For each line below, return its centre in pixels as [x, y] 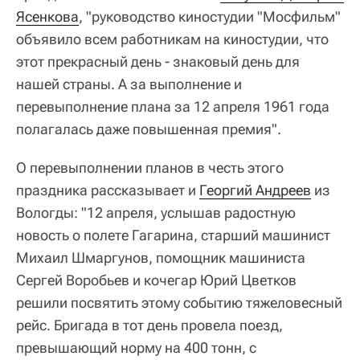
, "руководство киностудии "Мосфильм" [210, 17]
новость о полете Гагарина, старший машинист [173, 235]
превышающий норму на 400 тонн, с [136, 348]
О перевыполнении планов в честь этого [150, 168]
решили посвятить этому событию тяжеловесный [179, 303]
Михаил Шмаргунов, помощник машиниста [161, 258]
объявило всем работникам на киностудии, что [172, 39]
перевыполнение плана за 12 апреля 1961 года [173, 107]
